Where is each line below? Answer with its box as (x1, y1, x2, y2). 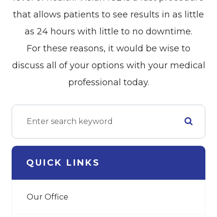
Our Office (27, 192, 68, 201)
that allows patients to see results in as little (13, 9, 204, 20)
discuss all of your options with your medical (12, 60, 205, 71)
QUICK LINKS (26, 157, 100, 168)
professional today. (68, 77, 149, 88)
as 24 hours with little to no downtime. (25, 26, 192, 37)
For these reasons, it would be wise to (27, 43, 190, 54)
